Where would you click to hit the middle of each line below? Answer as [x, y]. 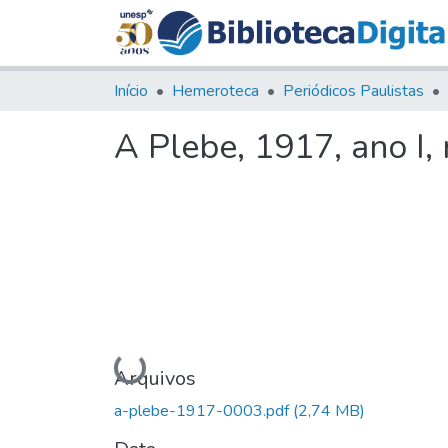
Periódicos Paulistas [353, 90]
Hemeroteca [215, 90]
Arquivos [155, 378]
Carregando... [162, 367]
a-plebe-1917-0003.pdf [203, 410]
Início [131, 90]
